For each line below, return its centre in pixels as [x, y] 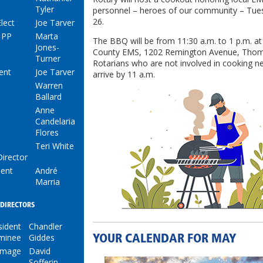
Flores [47, 132]
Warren [49, 85]
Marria [48, 182]
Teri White [55, 146]
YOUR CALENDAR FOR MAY [164, 239]
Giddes [42, 237]
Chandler [45, 226]
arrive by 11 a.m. [124, 75]
